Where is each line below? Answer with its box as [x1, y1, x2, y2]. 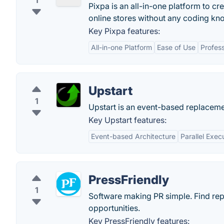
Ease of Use [157, 43, 195, 51]
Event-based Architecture [91, 132, 175, 140]
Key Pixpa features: [88, 26, 160, 36]
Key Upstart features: [88, 115, 166, 125]
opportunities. [88, 203, 140, 213]
